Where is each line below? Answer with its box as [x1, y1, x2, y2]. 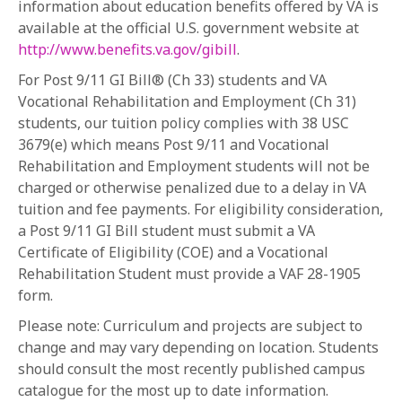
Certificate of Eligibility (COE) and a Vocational [18, 242, 328, 262]
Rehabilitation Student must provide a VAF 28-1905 [18, 264, 361, 284]
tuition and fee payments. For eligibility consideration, [18, 199, 383, 219]
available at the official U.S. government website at [18, 18, 359, 38]
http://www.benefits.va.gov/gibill [18, 39, 237, 59]
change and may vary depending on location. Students [18, 337, 379, 357]
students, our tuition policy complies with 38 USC [18, 113, 349, 133]
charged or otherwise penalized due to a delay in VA [18, 178, 366, 197]
